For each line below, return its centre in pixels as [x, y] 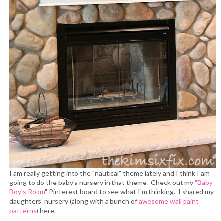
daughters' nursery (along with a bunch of [74, 201]
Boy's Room [27, 191]
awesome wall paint [169, 201]
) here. [46, 210]
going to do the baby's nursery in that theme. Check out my [102, 182]
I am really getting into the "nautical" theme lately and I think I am [110, 173]
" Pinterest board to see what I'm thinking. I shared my [129, 191]
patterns [23, 210]
